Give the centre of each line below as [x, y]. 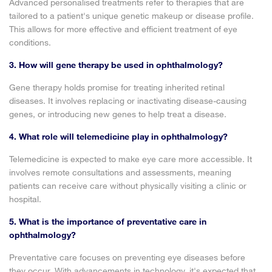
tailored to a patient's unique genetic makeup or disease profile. [131, 15]
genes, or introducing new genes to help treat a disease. [118, 114]
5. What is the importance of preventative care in [108, 221]
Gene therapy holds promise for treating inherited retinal [117, 87]
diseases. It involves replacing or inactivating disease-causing [128, 100]
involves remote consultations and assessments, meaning [120, 172]
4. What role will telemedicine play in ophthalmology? [118, 136]
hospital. [25, 199]
